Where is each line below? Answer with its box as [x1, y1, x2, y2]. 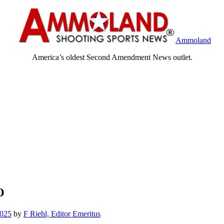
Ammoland [175, 36, 211, 44]
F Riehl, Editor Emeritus [23, 209, 100, 218]
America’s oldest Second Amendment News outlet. [31, 53, 192, 61]
